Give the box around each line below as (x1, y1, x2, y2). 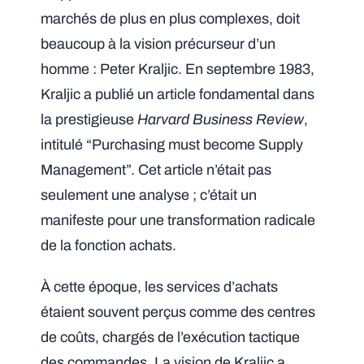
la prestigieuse (41, 111, 138, 128)
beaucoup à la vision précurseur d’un (41, 36, 276, 53)
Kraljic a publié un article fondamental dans (41, 86, 315, 103)
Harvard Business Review (137, 111, 305, 128)
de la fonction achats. (41, 237, 177, 254)
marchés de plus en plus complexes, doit (41, 11, 301, 28)
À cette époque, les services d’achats (41, 279, 279, 296)
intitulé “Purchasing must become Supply (41, 136, 304, 154)
